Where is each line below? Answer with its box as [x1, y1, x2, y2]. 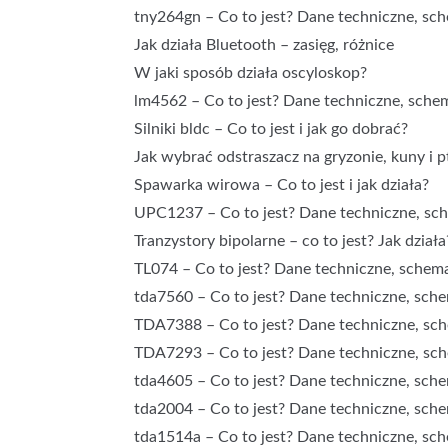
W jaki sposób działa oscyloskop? [134, 65, 368, 81]
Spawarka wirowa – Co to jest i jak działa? [134, 177, 430, 193]
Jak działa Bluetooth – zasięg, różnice [134, 37, 395, 53]
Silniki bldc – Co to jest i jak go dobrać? [134, 121, 409, 137]
